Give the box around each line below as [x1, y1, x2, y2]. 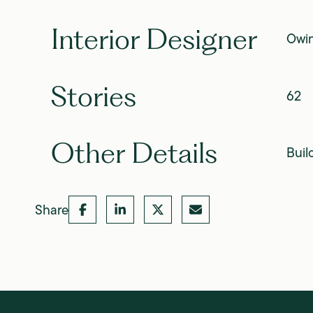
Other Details [50, 136, 217, 170]
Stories [50, 78, 136, 113]
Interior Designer [50, 21, 257, 56]
